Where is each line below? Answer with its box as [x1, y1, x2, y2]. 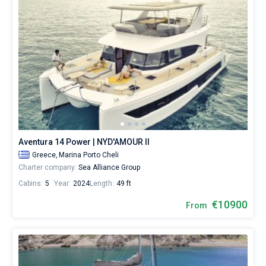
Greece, [32, 151, 58, 159]
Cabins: [18, 179, 43, 188]
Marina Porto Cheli [59, 151, 119, 159]
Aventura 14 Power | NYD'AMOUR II [18, 137, 150, 147]
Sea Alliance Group [77, 163, 140, 172]
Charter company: [18, 163, 77, 172]
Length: [90, 179, 114, 188]
